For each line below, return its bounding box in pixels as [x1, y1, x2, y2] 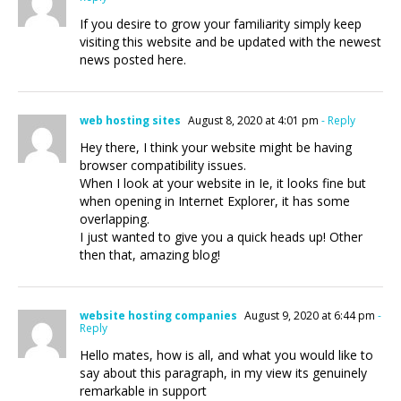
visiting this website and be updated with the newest [80, 33, 381, 50]
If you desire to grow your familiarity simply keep [80, 15, 362, 32]
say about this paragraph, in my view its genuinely [80, 364, 367, 381]
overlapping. [80, 210, 149, 227]
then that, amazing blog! [80, 246, 220, 263]
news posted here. [80, 51, 186, 68]
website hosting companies [80, 308, 237, 323]
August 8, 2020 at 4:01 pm [185, 113, 319, 128]
